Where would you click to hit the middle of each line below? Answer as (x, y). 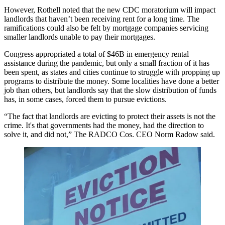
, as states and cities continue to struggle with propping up (129, 72)
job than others (27, 90)
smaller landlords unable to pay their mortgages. (80, 37)
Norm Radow (177, 134)
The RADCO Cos (103, 134)
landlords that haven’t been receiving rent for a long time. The (102, 19)
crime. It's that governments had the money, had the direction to (104, 125)
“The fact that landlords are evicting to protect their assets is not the (110, 116)
